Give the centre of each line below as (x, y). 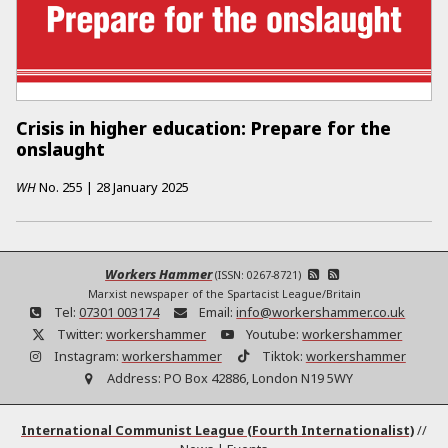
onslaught (60, 149)
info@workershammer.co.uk (321, 311)
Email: (216, 311)
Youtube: (273, 333)
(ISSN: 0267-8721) (260, 274)
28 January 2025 (142, 187)
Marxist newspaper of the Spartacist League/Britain (224, 293)
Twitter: (80, 333)
